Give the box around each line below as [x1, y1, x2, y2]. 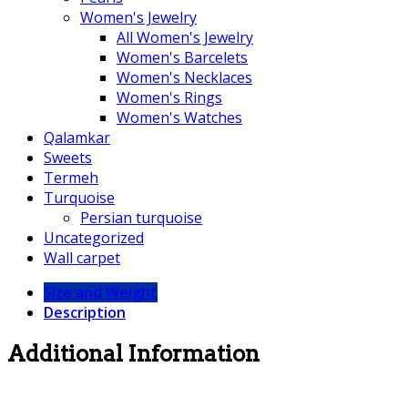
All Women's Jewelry [117, 26, 253, 47]
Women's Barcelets [117, 46, 248, 67]
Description [44, 301, 126, 322]
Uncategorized [44, 227, 144, 248]
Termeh [44, 167, 98, 188]
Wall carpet [44, 247, 120, 268]
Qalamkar [44, 127, 110, 148]
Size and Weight [44, 281, 158, 302]
